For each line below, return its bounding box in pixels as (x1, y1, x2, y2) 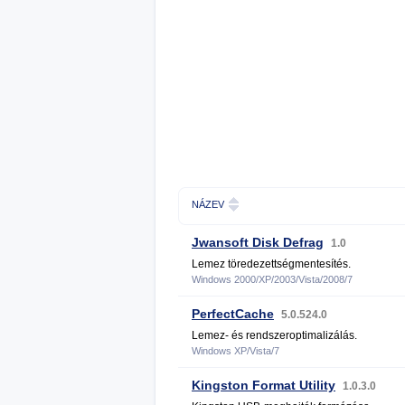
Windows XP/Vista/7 (192, 345, 279, 356)
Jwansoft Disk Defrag (192, 235, 324, 250)
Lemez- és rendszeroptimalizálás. (192, 329, 357, 342)
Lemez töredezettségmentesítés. (192, 258, 351, 270)
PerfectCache (192, 306, 274, 321)
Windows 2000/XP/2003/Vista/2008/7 (192, 274, 353, 285)
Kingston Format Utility (192, 378, 335, 392)
